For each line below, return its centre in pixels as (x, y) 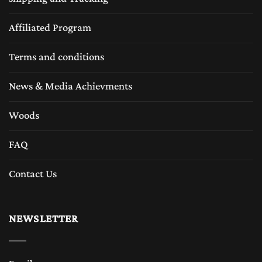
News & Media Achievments (70, 86)
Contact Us (33, 174)
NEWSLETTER (44, 220)
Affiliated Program (50, 28)
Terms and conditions (56, 57)
